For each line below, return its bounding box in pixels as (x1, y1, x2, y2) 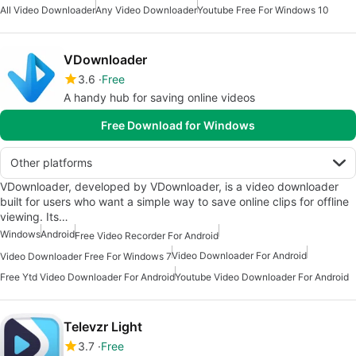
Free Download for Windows (101, 118, 255, 133)
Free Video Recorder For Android (75, 229, 219, 242)
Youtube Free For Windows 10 (197, 4, 329, 17)
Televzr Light (64, 319, 142, 335)
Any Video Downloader (95, 4, 197, 17)
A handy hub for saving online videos (64, 91, 255, 105)
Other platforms (10, 156, 92, 170)
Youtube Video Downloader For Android (175, 271, 349, 284)
